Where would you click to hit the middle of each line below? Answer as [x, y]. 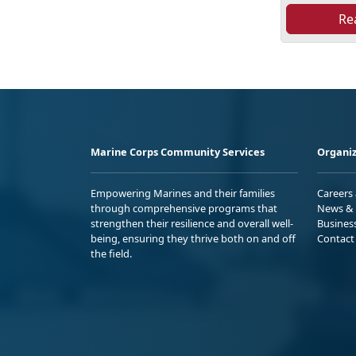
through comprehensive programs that [184, 208]
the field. [111, 253]
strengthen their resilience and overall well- [192, 223]
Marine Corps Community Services [178, 151]
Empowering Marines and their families [183, 193]
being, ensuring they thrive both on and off [193, 238]
